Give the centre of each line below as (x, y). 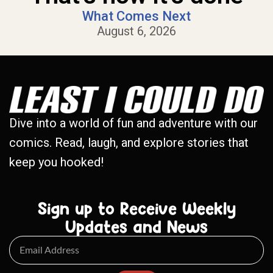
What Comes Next (136, 16)
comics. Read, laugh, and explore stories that (129, 143)
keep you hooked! (56, 162)
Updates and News (136, 227)
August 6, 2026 (136, 31)
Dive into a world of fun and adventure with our (133, 123)
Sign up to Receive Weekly (136, 209)
